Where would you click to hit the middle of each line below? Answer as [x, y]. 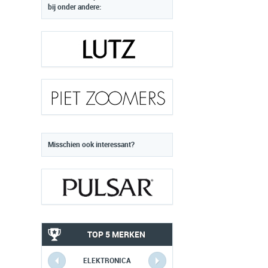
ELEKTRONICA [107, 261]
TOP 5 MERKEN [116, 234]
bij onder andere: [74, 7]
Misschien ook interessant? [91, 145]
